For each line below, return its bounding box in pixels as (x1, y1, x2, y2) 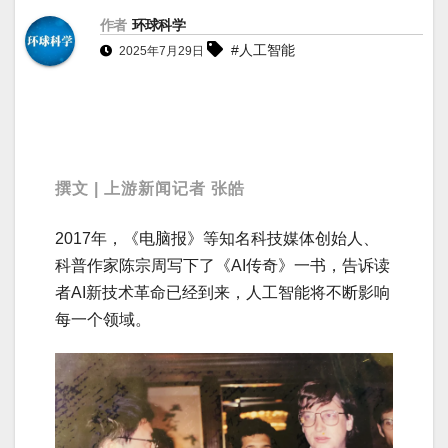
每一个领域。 (55, 311, 151, 329)
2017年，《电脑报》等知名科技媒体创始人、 (55, 230, 379, 248)
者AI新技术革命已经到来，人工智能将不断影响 (55, 284, 390, 302)
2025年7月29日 (116, 44, 207, 59)
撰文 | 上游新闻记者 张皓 (55, 180, 245, 198)
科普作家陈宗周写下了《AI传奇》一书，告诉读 (55, 257, 390, 275)
